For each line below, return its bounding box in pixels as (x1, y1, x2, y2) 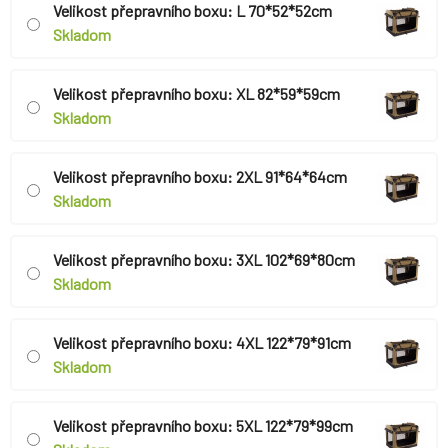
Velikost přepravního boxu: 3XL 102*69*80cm (53, 250, 355, 270)
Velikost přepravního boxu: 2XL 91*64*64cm (53, 167, 347, 187)
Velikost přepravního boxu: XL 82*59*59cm (53, 84, 340, 104)
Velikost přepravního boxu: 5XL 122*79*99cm (53, 416, 353, 436)
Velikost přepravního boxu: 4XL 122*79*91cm (53, 333, 351, 353)
